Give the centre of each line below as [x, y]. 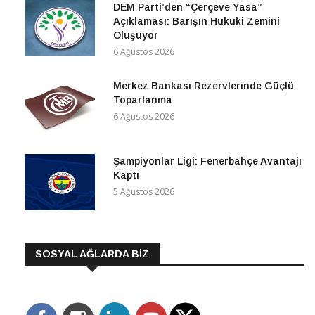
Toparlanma [143, 100]
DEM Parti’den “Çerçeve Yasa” [188, 7]
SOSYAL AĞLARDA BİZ [92, 254]
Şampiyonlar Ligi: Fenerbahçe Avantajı [207, 161]
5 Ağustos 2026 [144, 192]
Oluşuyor [136, 36]
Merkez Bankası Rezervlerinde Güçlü [204, 86]
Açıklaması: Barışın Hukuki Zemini [197, 21]
